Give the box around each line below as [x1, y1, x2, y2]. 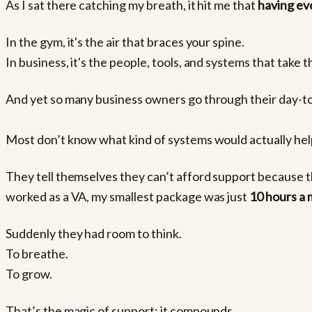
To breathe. [6, 245, 68, 261]
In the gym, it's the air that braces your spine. [6, 33, 245, 49]
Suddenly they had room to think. [6, 225, 182, 241]
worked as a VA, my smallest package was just [6, 188, 250, 204]
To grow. [6, 265, 52, 281]
